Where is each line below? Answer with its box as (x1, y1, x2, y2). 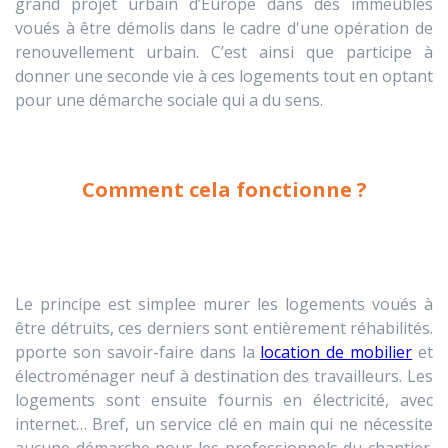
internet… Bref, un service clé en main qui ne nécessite (15, 412, 433, 435)
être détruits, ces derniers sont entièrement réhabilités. (15, 316, 433, 339)
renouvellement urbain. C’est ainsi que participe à (15, 40, 433, 63)
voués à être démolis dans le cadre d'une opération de (15, 16, 433, 39)
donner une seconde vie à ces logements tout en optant (15, 64, 433, 87)
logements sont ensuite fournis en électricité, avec (15, 388, 433, 411)
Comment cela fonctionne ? (81, 175, 367, 203)
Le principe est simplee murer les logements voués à (15, 292, 433, 315)
